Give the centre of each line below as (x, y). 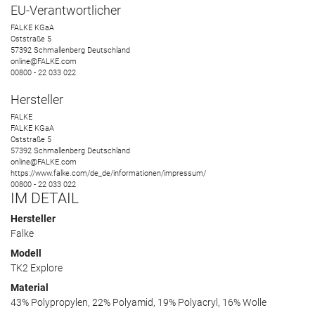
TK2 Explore (37, 268)
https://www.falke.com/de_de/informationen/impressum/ (108, 173)
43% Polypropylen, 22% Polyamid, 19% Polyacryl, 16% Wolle (139, 302)
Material (30, 287)
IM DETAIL (45, 198)
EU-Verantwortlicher (66, 10)
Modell (26, 253)
